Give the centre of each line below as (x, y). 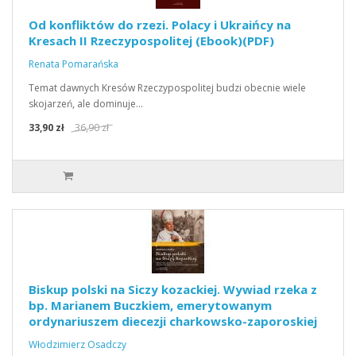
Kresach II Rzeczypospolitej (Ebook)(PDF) (151, 41)
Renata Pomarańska (74, 64)
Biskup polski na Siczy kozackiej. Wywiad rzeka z (173, 289)
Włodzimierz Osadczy (77, 344)
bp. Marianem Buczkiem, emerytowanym (150, 305)
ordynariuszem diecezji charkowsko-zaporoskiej (173, 321)
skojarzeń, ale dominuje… (86, 104)
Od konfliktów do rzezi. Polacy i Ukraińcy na (160, 25)
